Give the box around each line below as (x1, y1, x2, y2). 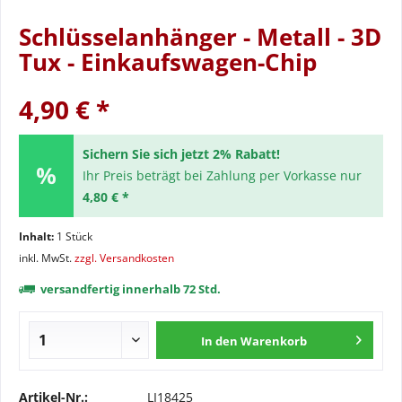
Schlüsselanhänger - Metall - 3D (19, 21, 381, 53)
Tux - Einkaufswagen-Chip (19, 46, 317, 78)
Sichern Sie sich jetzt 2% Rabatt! (82, 145, 280, 162)
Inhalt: (19, 229, 57, 244)
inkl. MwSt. (19, 250, 74, 266)
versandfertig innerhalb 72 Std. (38, 281, 221, 297)
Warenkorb (240, 333, 308, 349)
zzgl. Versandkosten (74, 250, 174, 266)
